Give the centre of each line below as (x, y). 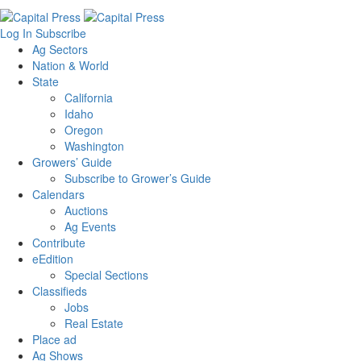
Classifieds (60, 291)
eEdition (53, 259)
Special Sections (106, 275)
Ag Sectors (60, 49)
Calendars (58, 194)
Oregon (84, 130)
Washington (94, 146)
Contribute (59, 243)
